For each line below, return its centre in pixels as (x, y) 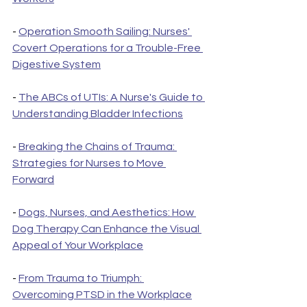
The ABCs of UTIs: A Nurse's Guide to (112, 98)
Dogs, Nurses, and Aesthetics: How (107, 213)
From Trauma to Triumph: (81, 279)
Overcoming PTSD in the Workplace (102, 295)
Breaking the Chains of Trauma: (98, 147)
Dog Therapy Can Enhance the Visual (107, 229)
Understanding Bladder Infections (98, 114)
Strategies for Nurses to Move (89, 163)
